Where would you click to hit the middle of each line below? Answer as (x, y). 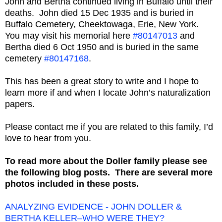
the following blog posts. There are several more (109, 173)
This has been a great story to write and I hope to (102, 82)
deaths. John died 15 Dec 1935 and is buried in (99, 13)
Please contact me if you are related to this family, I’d (109, 127)
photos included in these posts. (72, 184)
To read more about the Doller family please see (106, 161)
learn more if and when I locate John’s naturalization (108, 93)
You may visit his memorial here (69, 36)
